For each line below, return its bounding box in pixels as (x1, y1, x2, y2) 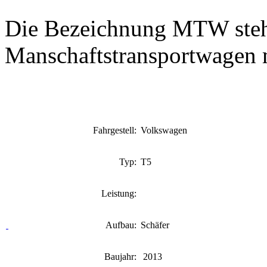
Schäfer (141, 220, 169, 230)
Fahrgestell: (93, 125, 139, 135)
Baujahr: (104, 252, 139, 262)
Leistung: (101, 188, 139, 198)
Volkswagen (141, 125, 187, 135)
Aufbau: (105, 220, 139, 230)
